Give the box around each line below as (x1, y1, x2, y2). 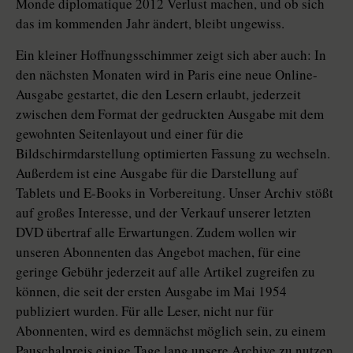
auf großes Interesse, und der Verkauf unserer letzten (16, 203, 311, 222)
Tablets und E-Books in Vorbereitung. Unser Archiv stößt (16, 184, 333, 203)
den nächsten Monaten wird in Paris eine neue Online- (16, 65, 318, 84)
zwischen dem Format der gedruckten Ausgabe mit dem (16, 105, 324, 124)
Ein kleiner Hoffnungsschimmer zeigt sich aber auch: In (16, 46, 326, 65)
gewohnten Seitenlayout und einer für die (16, 124, 243, 143)
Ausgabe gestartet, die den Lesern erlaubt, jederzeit (16, 85, 301, 104)
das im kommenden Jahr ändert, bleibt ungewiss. (16, 14, 284, 33)
